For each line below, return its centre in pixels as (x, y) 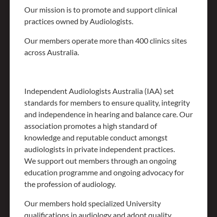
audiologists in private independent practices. (102, 149)
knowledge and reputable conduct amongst (96, 138)
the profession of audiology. (70, 184)
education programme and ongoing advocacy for (104, 172)
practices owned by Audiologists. (79, 21)
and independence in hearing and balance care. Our (108, 114)
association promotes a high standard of (91, 126)
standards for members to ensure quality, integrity (107, 103)
